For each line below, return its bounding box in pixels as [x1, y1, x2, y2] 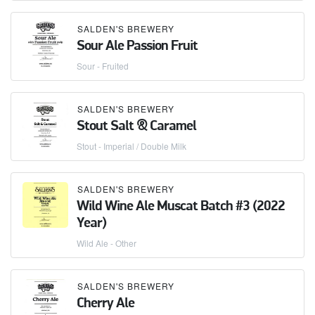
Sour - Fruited [77, 59, 129, 72]
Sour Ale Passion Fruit [77, 39, 198, 53]
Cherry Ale [77, 296, 134, 311]
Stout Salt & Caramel [77, 119, 196, 134]
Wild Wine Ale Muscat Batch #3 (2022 [77, 199, 285, 214]
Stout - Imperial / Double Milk [77, 139, 186, 152]
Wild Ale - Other [77, 236, 136, 249]
